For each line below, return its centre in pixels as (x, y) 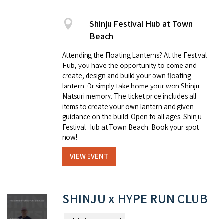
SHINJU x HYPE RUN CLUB (135, 199)
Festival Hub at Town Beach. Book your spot (131, 127)
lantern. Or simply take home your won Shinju (131, 86)
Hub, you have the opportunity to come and (129, 65)
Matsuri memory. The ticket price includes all (129, 96)
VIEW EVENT (89, 156)
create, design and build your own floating (127, 76)
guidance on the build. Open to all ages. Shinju (132, 117)
